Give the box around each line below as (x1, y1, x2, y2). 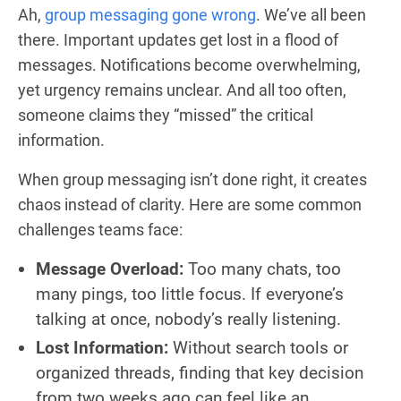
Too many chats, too (188, 258, 341, 279)
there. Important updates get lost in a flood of (18, 30, 338, 49)
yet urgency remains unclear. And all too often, (18, 80, 346, 99)
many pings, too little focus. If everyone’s (36, 283, 344, 304)
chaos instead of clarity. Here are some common (18, 194, 362, 214)
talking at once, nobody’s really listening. (36, 308, 341, 329)
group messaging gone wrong (45, 4, 256, 24)
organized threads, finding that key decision (36, 362, 363, 383)
